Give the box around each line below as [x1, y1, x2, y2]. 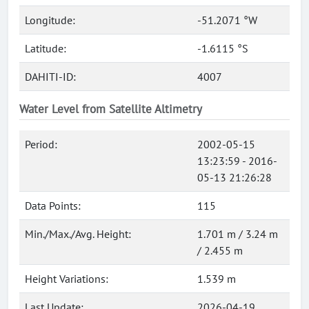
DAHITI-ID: [25, 70, 76, 83]
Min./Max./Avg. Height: [25, 227, 131, 241]
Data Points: [25, 199, 81, 212]
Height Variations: [25, 272, 108, 286]
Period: [25, 137, 57, 151]
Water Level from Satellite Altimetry [19, 101, 202, 117]
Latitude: [25, 41, 66, 55]
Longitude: [25, 13, 75, 27]
